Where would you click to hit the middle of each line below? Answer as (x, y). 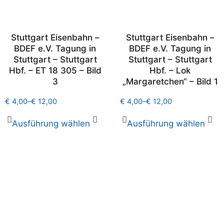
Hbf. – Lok (170, 70)
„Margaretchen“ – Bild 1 (170, 81)
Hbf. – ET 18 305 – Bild (55, 70)
